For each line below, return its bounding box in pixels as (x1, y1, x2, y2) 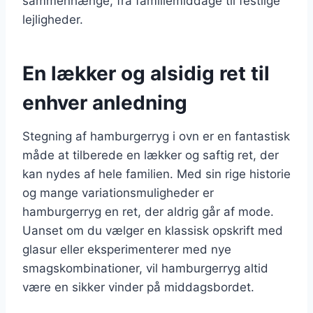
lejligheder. (22, 12, 83, 27)
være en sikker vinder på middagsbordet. (22, 279, 254, 294)
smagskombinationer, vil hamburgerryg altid (22, 261, 268, 275)
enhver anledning (22, 90, 187, 115)
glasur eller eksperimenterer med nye (22, 242, 231, 256)
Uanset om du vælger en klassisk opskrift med (22, 223, 283, 238)
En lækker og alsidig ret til (22, 61, 270, 85)
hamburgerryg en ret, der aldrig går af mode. (22, 204, 274, 219)
